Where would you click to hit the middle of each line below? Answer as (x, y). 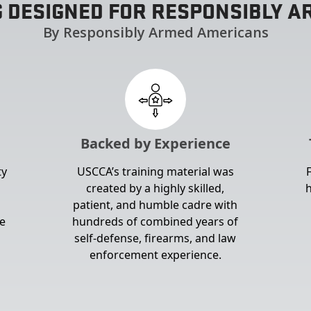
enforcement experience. (155, 255)
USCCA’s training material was (155, 171)
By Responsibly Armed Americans (155, 32)
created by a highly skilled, (155, 188)
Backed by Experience (155, 143)
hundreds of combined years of (155, 221)
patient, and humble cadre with (155, 205)
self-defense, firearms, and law (155, 238)
